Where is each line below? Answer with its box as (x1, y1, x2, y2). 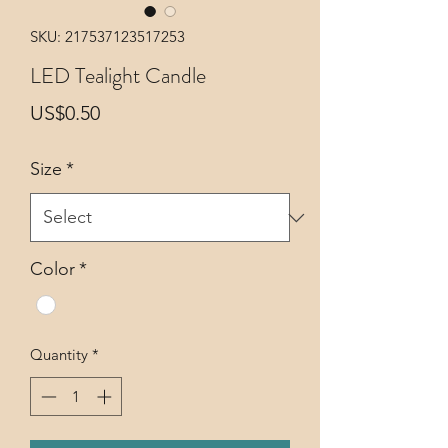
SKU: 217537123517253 (30, 27, 185, 47)
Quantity (30, 345, 88, 365)
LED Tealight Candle (30, 60, 206, 92)
